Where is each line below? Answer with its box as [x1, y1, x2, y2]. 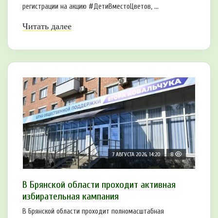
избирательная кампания [22, 190, 119, 202]
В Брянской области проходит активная [22, 179, 176, 190]
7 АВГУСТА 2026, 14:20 [112, 150, 161, 158]
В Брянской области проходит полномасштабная [22, 207, 164, 216]
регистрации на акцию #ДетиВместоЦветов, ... [22, 2, 159, 11]
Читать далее [22, 21, 72, 31]
